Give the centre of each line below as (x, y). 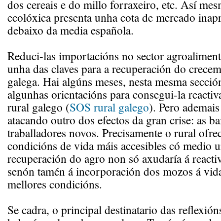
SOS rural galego (109, 107)
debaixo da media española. (71, 30)
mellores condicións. (55, 184)
